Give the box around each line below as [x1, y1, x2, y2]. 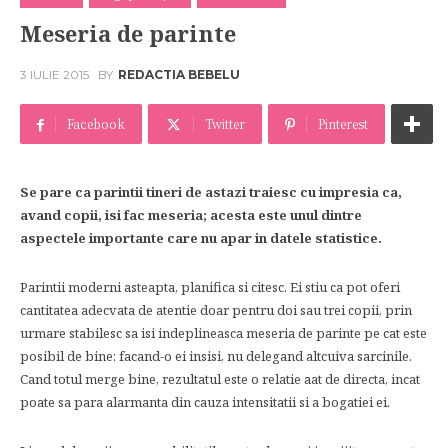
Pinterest [318, 115, 368, 132]
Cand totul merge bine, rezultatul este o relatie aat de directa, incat [20, 370, 420, 388]
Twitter [205, 115, 245, 132]
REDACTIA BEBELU [118, 67, 240, 83]
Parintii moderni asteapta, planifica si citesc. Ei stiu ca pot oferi [20, 278, 400, 296]
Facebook [67, 115, 125, 132]
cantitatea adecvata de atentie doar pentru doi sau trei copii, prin [20, 301, 412, 319]
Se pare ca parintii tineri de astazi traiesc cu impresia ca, [20, 183, 402, 201]
